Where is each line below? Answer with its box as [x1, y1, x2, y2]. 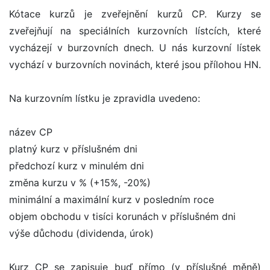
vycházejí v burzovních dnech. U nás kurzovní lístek [9, 42, 261, 54]
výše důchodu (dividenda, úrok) [9, 227, 154, 240]
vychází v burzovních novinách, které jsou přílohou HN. [9, 58, 261, 71]
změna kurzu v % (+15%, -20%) [9, 177, 151, 189]
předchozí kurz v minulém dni [9, 160, 144, 172]
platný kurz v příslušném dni [9, 143, 137, 155]
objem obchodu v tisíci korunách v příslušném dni [9, 210, 236, 223]
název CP [9, 126, 52, 139]
